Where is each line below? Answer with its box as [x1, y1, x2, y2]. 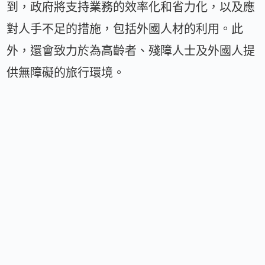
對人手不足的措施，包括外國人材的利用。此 [7, 22, 244, 35]
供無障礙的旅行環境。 [7, 66, 125, 79]
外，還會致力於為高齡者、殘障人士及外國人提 [7, 44, 256, 57]
